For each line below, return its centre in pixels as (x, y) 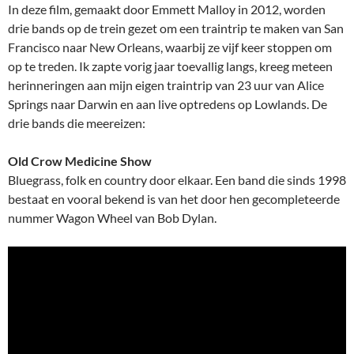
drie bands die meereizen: (77, 123)
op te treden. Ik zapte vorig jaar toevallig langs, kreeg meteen (170, 66)
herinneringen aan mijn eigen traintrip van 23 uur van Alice (166, 85)
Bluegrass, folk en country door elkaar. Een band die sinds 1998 (177, 180)
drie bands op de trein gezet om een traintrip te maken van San (176, 28)
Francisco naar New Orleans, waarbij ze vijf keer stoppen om (170, 47)
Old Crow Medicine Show (80, 161)
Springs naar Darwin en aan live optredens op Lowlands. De (168, 104)
